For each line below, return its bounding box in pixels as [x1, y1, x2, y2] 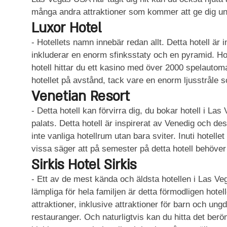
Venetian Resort [31, 88, 130, 106]
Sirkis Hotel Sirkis [31, 156, 136, 174]
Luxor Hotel [31, 19, 101, 37]
